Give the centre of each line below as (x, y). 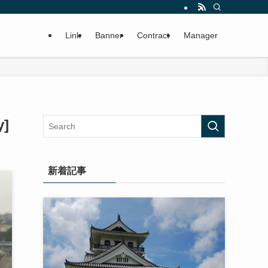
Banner (109, 35)
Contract (153, 35)
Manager (201, 35)
